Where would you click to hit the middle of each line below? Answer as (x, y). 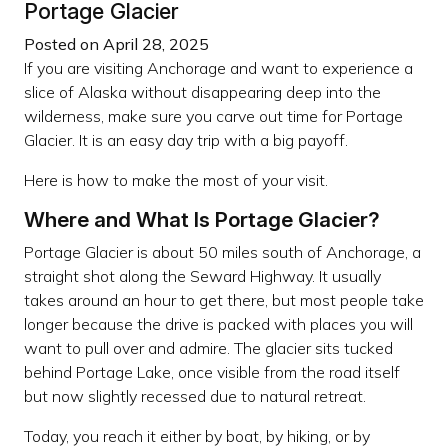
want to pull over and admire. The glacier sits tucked (208, 347)
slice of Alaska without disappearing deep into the (202, 91)
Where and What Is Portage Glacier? (202, 219)
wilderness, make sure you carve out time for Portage (213, 115)
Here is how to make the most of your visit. (176, 179)
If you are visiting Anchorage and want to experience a (218, 67)
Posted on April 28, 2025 (116, 43)
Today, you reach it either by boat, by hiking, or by (197, 435)
